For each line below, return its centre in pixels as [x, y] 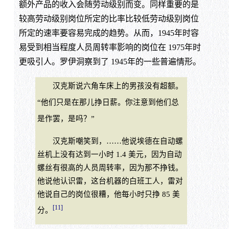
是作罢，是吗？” [66, 119]
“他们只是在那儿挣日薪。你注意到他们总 [108, 102]
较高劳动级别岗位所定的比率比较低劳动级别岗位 [109, 19]
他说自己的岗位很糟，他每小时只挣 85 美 [108, 194]
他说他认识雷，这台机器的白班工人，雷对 [110, 181]
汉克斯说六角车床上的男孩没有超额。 [110, 86]
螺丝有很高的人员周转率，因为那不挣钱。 [110, 167]
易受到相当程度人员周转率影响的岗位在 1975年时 [110, 48]
